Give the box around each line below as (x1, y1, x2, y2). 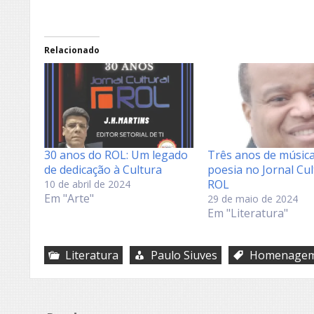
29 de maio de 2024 (207, 192, 298, 206)
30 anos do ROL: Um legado (44, 147, 188, 163)
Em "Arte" (44, 191, 94, 207)
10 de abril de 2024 (44, 177, 130, 191)
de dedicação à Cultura (44, 162, 162, 178)
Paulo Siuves (151, 247, 217, 264)
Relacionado (44, 43, 100, 56)
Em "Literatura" (207, 205, 288, 221)
